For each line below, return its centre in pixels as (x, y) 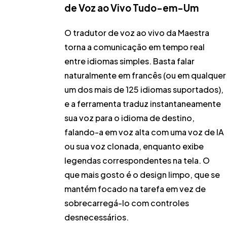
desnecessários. (97, 217)
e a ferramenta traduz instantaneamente (143, 104)
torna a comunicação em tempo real (135, 47)
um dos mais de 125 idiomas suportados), (144, 90)
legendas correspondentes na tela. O (137, 161)
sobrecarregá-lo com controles (127, 203)
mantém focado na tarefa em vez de (135, 189)
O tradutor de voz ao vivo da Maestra (137, 33)
